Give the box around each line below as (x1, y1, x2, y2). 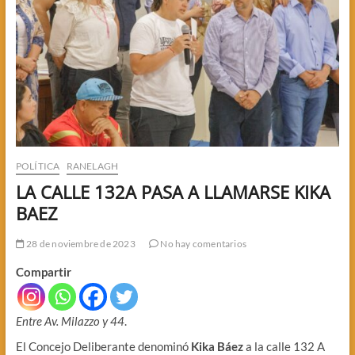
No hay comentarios (158, 238, 246, 250)
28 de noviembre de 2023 (24, 238, 136, 250)
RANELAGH (66, 160, 119, 173)
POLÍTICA (15, 160, 60, 173)
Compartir (15, 265, 71, 280)
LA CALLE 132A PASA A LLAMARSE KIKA (15, 180, 330, 204)
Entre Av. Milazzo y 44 (15, 314, 124, 329)
